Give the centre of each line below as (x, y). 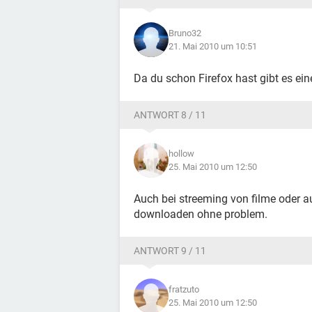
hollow (181, 154)
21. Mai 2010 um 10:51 (213, 46)
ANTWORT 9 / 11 (170, 251)
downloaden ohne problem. (201, 214)
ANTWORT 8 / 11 (170, 115)
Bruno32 (185, 33)
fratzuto (184, 289)
